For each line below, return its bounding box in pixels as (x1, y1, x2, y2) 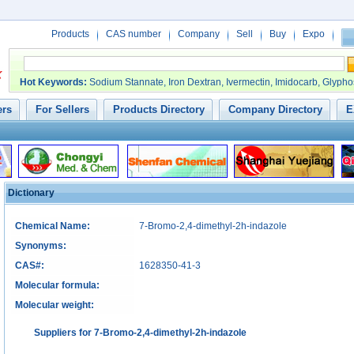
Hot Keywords (20, 77, 84, 88)
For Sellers (36, 104, 89, 115)
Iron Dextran (168, 77, 221, 88)
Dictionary (8, 187, 55, 198)
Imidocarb (275, 77, 318, 88)
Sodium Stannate (89, 77, 164, 88)
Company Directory (228, 104, 322, 115)
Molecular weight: (15, 299, 94, 311)
